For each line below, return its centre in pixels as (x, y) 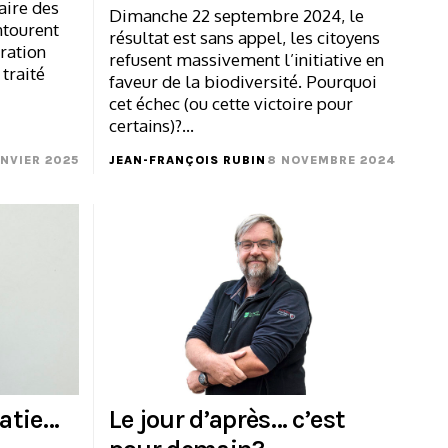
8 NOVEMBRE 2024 (331, 159)
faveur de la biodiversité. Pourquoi (242, 81)
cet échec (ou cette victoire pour (230, 103)
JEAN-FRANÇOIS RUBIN (187, 159)
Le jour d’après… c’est (227, 420)
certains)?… (151, 125)
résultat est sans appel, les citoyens (244, 37)
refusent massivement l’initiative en (246, 59)
